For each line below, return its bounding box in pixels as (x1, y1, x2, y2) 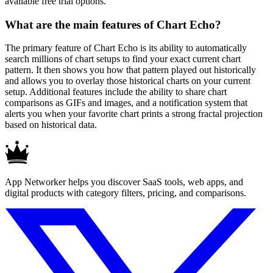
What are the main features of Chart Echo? (5, 18, 221, 31)
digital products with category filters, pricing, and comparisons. (5, 188, 246, 199)
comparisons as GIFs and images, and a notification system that (5, 97, 247, 108)
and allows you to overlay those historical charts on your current (5, 76, 250, 87)
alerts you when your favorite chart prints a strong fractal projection (5, 108, 263, 119)
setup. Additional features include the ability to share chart (5, 87, 227, 97)
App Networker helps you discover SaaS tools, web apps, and (5, 177, 243, 188)
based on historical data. (5, 119, 97, 130)
